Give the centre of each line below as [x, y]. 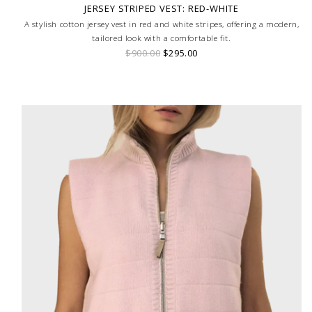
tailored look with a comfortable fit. [162, 38]
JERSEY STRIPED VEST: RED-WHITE [162, 8]
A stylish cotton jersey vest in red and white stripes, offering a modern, [162, 24]
